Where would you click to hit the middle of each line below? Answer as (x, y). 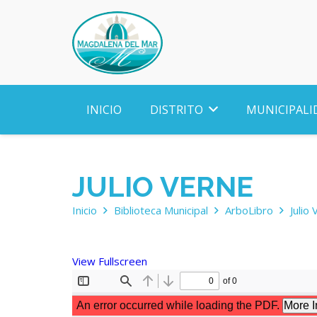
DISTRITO (177, 110)
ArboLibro (249, 210)
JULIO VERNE (163, 186)
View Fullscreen (110, 261)
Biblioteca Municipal (161, 210)
